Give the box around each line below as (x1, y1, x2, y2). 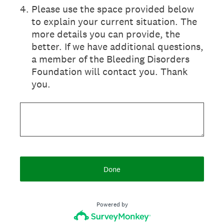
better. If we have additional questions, (31, 40, 203, 53)
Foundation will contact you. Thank (31, 65, 187, 78)
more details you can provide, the (31, 27, 180, 40)
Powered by (96, 200, 128, 208)
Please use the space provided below (31, 2, 194, 15)
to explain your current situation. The (31, 15, 197, 28)
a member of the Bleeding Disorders (31, 52, 189, 65)
